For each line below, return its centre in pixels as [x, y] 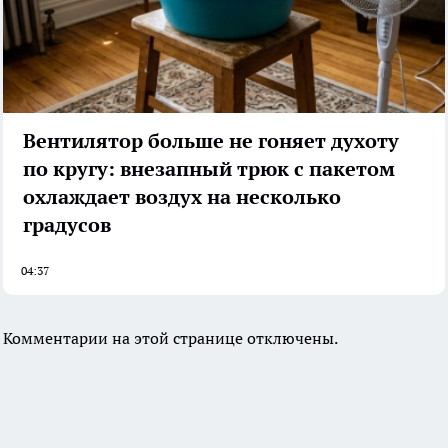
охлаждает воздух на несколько [182, 197]
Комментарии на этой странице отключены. [170, 338]
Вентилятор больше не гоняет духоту [211, 141]
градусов [67, 225]
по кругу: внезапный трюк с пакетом [209, 169]
